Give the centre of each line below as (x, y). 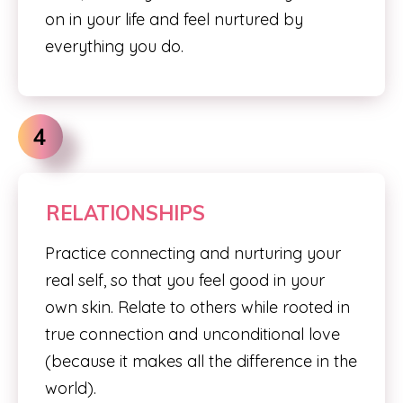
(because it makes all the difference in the (201, 361)
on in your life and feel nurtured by (174, 19)
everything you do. (114, 46)
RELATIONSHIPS (125, 213)
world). (71, 388)
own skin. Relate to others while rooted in (197, 307)
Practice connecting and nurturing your (193, 253)
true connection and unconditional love (193, 334)
